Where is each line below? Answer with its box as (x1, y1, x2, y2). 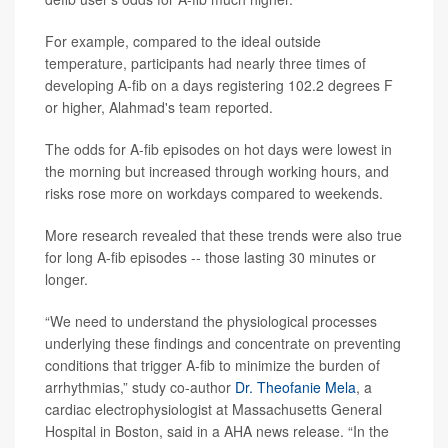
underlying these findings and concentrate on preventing (45, 333, 401, 353)
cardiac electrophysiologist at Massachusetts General (45, 399, 382, 419)
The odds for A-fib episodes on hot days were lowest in (45, 139, 392, 159)
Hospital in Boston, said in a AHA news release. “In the (45, 421, 389, 441)
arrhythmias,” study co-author (45, 377, 235, 397)
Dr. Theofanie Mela (235, 377, 356, 397)
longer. (45, 269, 88, 289)
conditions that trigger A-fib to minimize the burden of (45, 355, 380, 375)
